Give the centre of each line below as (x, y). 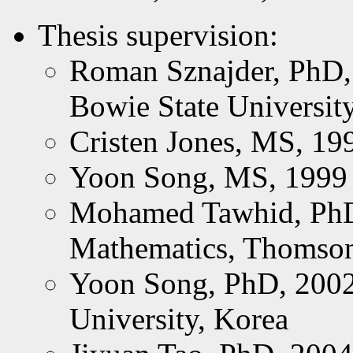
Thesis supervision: (158, 35)
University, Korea (179, 318)
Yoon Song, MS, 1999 (208, 176)
